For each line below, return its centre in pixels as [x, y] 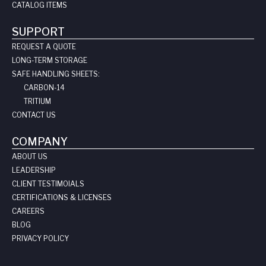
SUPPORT [38, 32]
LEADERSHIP [34, 170]
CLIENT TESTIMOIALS [48, 184]
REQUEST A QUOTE [44, 47]
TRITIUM [37, 102]
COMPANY [40, 142]
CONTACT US [34, 115]
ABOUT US [30, 157]
